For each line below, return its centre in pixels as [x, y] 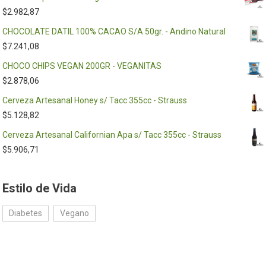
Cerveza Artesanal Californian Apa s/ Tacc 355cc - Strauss [112, 135]
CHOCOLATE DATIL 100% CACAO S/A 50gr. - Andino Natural [114, 31]
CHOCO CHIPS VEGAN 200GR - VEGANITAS [82, 66]
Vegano [75, 213]
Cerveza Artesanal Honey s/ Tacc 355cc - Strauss [95, 100]
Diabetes [26, 213]
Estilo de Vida [40, 188]
